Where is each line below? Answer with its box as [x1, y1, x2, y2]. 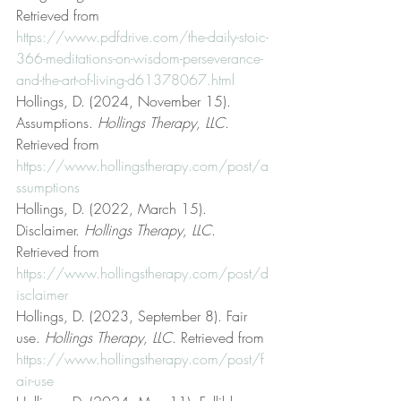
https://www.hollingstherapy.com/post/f [16, 349, 264, 370]
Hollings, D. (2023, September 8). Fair [16, 306, 252, 327]
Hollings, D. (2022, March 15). [16, 199, 211, 219]
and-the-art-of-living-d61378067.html [16, 70, 235, 90]
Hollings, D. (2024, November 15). [16, 91, 235, 112]
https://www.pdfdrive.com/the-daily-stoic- [16, 27, 269, 47]
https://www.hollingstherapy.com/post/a [16, 156, 269, 176]
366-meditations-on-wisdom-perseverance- [16, 48, 263, 69]
